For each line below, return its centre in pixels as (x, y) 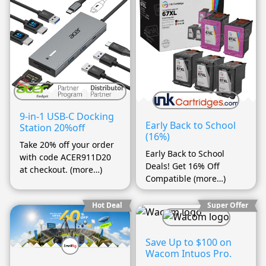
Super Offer (228, 205)
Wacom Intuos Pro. (189, 254)
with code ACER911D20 (65, 157)
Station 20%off (52, 128)
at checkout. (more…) (61, 170)
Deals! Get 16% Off (183, 166)
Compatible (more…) (186, 179)
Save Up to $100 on (189, 243)
